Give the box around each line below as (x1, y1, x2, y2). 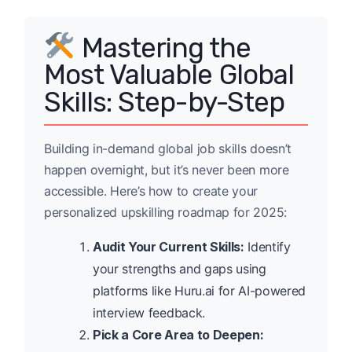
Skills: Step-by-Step (44, 86, 284, 119)
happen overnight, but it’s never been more (44, 162, 289, 178)
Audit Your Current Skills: (93, 239, 244, 255)
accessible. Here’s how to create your (44, 183, 258, 200)
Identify (244, 239, 291, 255)
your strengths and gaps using (93, 261, 266, 277)
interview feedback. (93, 305, 205, 321)
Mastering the (75, 31, 251, 64)
